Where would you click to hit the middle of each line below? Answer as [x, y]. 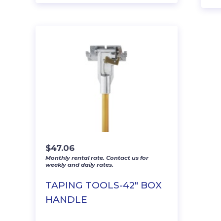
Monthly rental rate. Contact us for [97, 158]
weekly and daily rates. [79, 165]
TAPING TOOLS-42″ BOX [104, 185]
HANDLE [66, 199]
